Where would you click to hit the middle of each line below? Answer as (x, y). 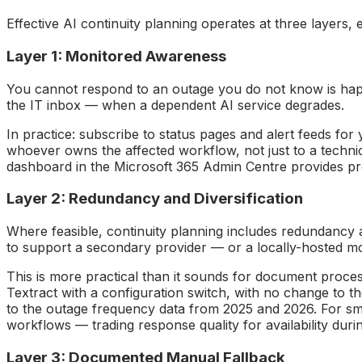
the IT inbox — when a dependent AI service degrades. (175, 105)
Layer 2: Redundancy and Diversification (155, 199)
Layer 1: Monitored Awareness (116, 56)
